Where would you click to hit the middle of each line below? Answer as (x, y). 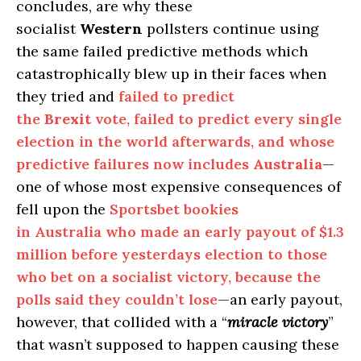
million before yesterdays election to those (172, 255)
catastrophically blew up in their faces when (171, 74)
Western (111, 29)
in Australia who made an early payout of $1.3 (180, 232)
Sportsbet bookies (174, 210)
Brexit (68, 119)
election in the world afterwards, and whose (175, 142)
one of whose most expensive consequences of (178, 187)
